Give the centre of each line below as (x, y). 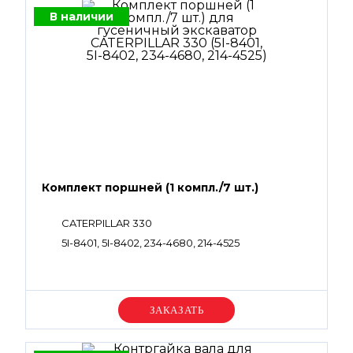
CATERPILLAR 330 (107, 223)
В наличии (82, 17)
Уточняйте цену (176, 310)
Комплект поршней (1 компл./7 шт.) (150, 188)
